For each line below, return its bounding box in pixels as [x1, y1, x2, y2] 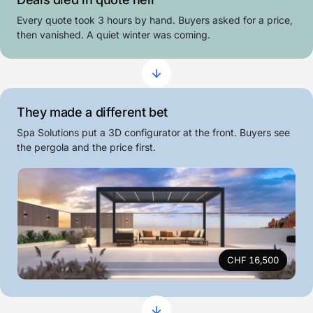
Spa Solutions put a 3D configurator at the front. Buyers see [17, 126, 290, 139]
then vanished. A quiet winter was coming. [17, 29, 210, 41]
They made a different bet [17, 105, 168, 120]
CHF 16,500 [227, 254, 279, 266]
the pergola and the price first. [17, 141, 156, 154]
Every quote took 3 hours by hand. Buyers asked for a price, [17, 14, 293, 27]
